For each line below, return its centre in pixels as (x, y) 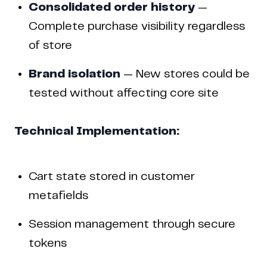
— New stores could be (185, 74)
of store (50, 46)
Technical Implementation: (97, 132)
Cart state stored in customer (112, 177)
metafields (58, 196)
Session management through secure (132, 225)
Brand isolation (74, 74)
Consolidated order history (112, 8)
